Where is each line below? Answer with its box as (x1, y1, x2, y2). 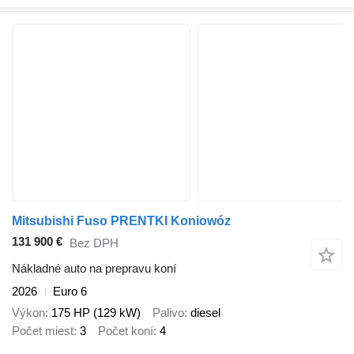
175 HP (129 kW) (51, 305, 141, 319)
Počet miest (12, 323, 73, 337)
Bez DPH (70, 235, 119, 250)
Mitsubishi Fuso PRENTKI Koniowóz (12, 214, 231, 228)
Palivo (153, 305, 184, 319)
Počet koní (98, 323, 153, 337)
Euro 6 (53, 284, 87, 299)
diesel (190, 305, 220, 319)
